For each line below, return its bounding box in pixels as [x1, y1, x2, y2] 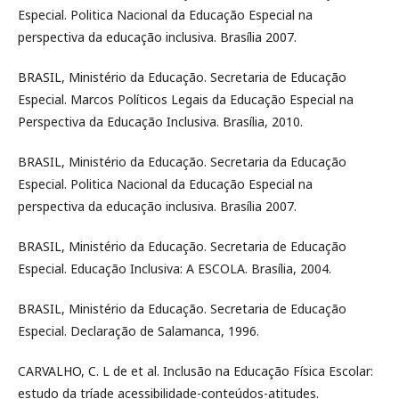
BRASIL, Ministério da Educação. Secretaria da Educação [18, 153, 346, 170]
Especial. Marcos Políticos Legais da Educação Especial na [18, 91, 354, 108]
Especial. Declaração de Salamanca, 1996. [18, 322, 259, 339]
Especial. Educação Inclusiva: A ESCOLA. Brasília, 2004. [18, 260, 331, 277]
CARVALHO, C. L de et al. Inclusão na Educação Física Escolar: [18, 362, 373, 379]
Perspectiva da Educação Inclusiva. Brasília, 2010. [18, 113, 303, 130]
